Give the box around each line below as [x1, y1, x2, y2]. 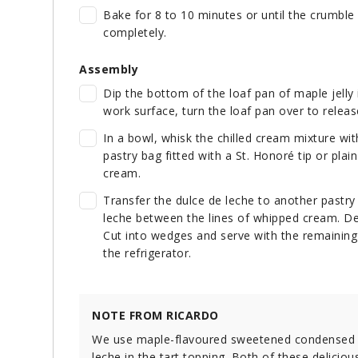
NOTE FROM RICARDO [92, 308, 219, 324]
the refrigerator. [103, 245, 192, 261]
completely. [103, 25, 167, 41]
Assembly [79, 62, 138, 78]
